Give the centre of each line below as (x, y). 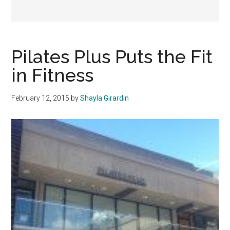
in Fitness (53, 75)
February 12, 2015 (41, 98)
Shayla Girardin (105, 98)
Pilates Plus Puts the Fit (112, 57)
